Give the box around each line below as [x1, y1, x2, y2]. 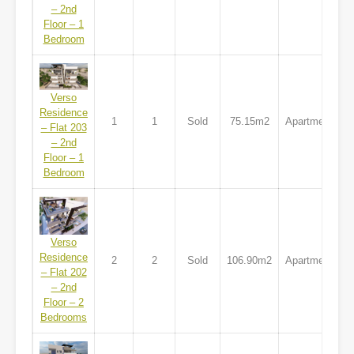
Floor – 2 [43, 296, 84, 309]
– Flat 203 [40, 122, 87, 134]
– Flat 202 [40, 266, 87, 279]
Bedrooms [40, 311, 87, 324]
